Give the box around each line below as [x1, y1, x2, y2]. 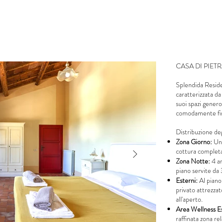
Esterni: [176, 175, 198, 185]
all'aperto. [176, 194, 203, 204]
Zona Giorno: [176, 137, 214, 147]
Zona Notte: [176, 156, 210, 166]
